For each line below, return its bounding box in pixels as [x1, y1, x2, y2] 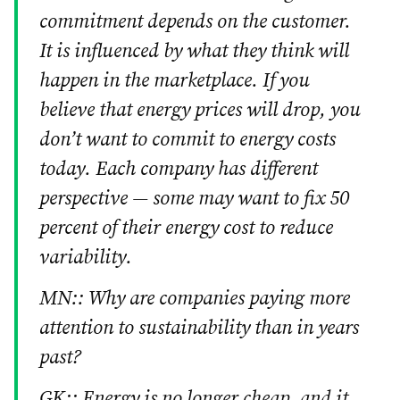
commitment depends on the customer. [39, 9, 351, 34]
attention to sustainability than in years [39, 315, 359, 340]
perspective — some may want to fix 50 [39, 186, 349, 211]
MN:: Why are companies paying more [39, 286, 350, 311]
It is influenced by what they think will [39, 38, 349, 63]
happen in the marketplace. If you [39, 68, 310, 93]
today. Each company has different [39, 156, 318, 181]
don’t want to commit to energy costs [39, 127, 336, 152]
